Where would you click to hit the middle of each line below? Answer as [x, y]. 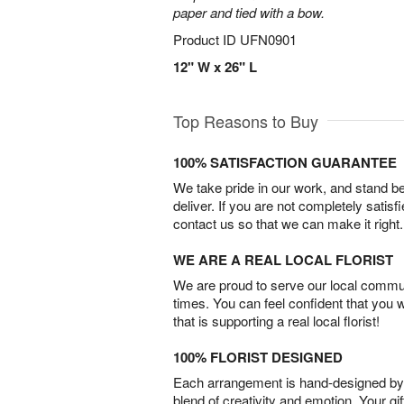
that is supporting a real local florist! [276, 321]
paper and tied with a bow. [249, 12]
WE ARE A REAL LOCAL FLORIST [283, 260]
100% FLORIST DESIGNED [258, 357]
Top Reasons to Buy [246, 121]
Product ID [207, 39]
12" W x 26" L [215, 67]
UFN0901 [268, 39]
